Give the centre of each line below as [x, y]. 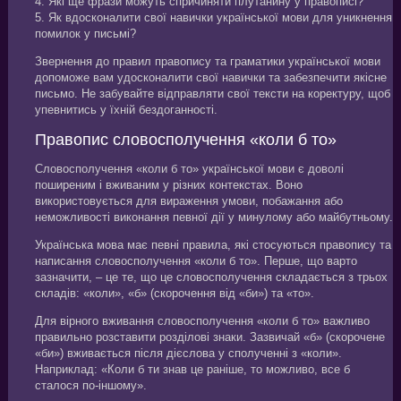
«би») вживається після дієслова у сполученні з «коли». [188, 353]
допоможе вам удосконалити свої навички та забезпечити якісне [210, 77]
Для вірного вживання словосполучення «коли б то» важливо [202, 320]
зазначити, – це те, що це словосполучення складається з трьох [211, 277]
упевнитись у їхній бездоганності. [126, 109]
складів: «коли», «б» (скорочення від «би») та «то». [174, 293]
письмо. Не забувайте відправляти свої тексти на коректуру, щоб [212, 93]
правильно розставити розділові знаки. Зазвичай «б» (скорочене [209, 337]
